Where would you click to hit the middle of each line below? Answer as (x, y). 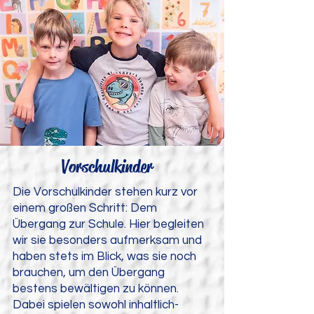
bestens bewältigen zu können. (96, 289)
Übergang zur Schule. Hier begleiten (108, 224)
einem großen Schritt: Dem (85, 208)
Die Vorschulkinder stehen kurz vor (105, 192)
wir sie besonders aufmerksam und (107, 240)
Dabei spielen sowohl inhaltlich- (96, 305)
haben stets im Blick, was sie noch (104, 257)
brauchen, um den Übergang (89, 273)
